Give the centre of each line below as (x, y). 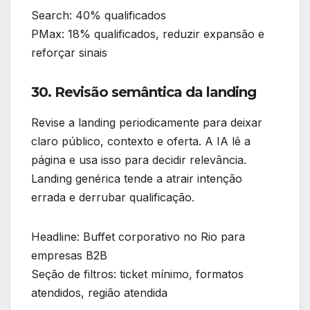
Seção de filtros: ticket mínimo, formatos (137, 274)
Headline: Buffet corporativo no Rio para (138, 236)
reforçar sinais (69, 52)
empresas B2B (69, 255)
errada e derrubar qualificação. (113, 197)
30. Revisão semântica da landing (144, 92)
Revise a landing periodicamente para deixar (147, 122)
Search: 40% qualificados (99, 15)
